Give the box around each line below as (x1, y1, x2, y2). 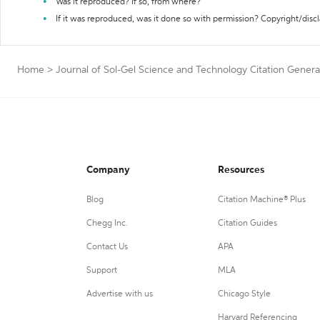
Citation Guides (217, 219, 277, 228)
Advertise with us (86, 290, 153, 299)
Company (86, 165, 130, 175)
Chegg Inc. (86, 219, 128, 228)
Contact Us (86, 243, 128, 251)
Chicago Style (217, 290, 271, 299)
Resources (217, 165, 264, 175)
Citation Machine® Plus (217, 196, 306, 204)
